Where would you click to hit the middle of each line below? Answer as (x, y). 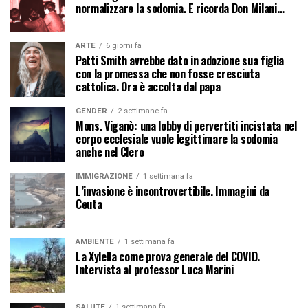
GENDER (91, 111)
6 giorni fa (124, 45)
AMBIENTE (95, 241)
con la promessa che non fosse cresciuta (168, 73)
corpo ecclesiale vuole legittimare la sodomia (177, 139)
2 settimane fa (143, 111)
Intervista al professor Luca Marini (155, 269)
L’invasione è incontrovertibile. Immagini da (173, 191)
